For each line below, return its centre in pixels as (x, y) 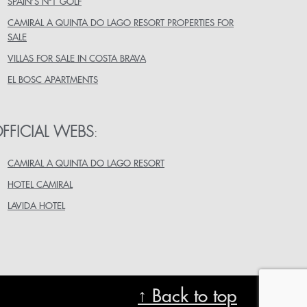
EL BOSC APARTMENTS (53, 80)
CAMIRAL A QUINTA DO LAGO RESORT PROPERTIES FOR (121, 23)
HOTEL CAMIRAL (40, 185)
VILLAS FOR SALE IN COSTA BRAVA (77, 59)
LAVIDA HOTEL (36, 206)
